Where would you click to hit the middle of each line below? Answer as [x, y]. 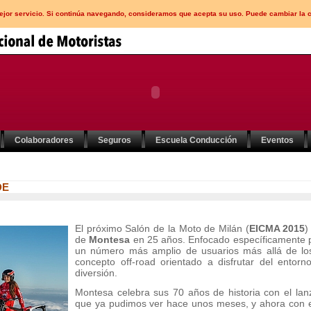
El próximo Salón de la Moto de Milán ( [162, 228]
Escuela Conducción [196, 140]
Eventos [277, 140]
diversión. [96, 273]
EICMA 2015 [277, 228]
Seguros [115, 140]
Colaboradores [44, 140]
